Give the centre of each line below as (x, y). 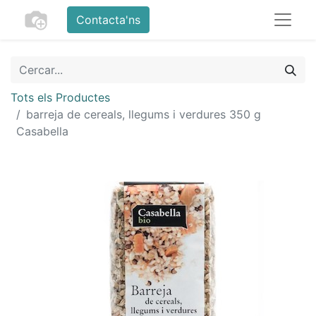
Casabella (42, 131)
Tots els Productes (60, 97)
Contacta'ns (108, 20)
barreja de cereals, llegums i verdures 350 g (144, 114)
